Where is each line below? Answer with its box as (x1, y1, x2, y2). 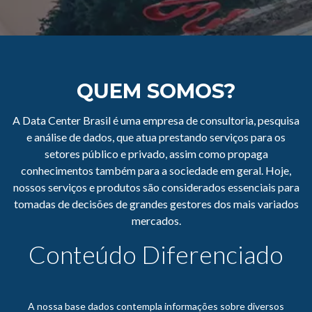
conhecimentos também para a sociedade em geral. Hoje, (21, 164, 291, 177)
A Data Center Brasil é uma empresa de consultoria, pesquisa (13, 114, 299, 127)
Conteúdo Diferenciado (29, 240, 283, 270)
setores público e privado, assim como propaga (44, 147, 268, 160)
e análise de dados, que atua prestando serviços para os (26, 130, 286, 143)
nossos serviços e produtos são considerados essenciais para (13, 180, 299, 194)
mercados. (131, 214, 181, 227)
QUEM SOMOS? (76, 79, 236, 103)
